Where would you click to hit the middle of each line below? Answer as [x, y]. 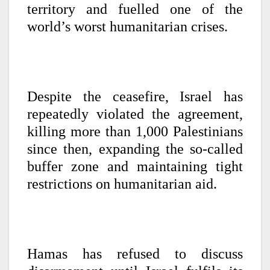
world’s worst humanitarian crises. [127, 26]
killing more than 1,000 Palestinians [135, 131]
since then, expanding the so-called [135, 149]
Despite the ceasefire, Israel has [135, 96]
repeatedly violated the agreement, [135, 114]
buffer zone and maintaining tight [135, 166]
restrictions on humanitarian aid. [122, 184]
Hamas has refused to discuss [135, 253]
